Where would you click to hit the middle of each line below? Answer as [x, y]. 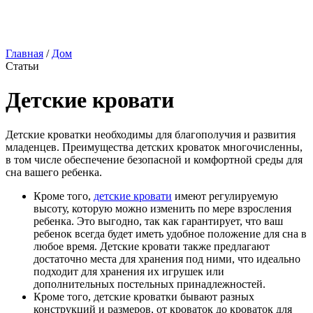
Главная [24, 53]
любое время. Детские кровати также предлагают [152, 246]
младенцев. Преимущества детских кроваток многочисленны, [154, 147]
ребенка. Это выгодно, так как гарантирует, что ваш [158, 221]
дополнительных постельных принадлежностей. [150, 284]
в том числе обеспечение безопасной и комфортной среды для [154, 159]
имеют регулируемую [225, 196]
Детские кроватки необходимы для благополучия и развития [151, 134]
